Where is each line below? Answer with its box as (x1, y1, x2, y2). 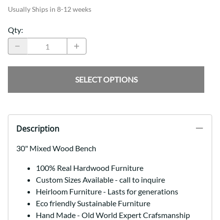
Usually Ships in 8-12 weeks (8, 5, 91, 14)
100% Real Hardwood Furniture (36, 163, 143, 173)
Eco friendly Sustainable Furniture (36, 198, 150, 208)
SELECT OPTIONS (75, 75, 137, 84)
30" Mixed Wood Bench (16, 143, 96, 153)
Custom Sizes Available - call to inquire (36, 175, 165, 185)
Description (16, 123, 59, 135)
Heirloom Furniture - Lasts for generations (36, 187, 178, 196)
